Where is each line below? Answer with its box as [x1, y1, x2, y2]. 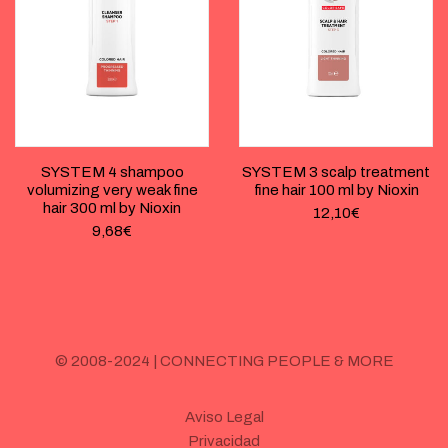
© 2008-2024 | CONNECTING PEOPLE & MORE [54, 352, 394, 369]
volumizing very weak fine [26, 181, 198, 198]
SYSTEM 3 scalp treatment [242, 163, 430, 180]
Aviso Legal [184, 408, 264, 425]
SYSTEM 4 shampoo [40, 163, 184, 180]
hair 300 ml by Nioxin [43, 199, 181, 216]
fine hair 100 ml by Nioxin [253, 181, 419, 198]
